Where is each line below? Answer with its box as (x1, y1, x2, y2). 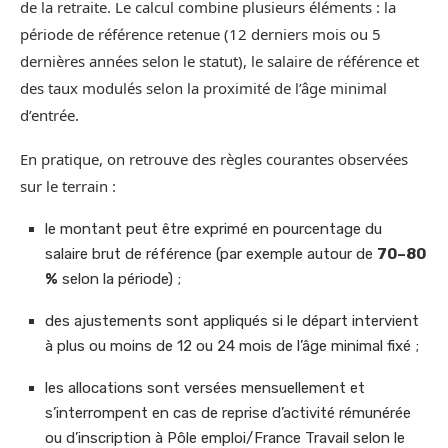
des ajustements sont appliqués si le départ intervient (45, 312, 419, 331)
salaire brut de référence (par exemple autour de (45, 245, 377, 264)
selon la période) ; (58, 270, 181, 289)
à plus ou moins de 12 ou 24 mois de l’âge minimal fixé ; (45, 337, 419, 356)
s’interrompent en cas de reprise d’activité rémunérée (45, 404, 411, 423)
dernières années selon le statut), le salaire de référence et (20, 51, 419, 72)
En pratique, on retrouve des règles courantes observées (20, 149, 408, 170)
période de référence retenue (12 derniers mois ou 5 (20, 24, 381, 45)
